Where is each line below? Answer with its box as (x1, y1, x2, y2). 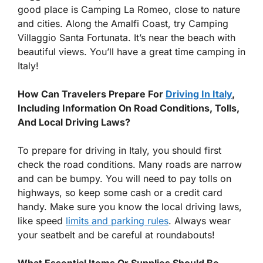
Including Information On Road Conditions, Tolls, (18, 102, 240, 114)
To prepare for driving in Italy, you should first (18, 144, 221, 156)
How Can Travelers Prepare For (18, 87, 166, 100)
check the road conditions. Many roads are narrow (18, 158, 242, 170)
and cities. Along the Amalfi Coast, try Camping (18, 17, 228, 29)
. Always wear (168, 214, 231, 227)
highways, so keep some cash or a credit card (18, 186, 222, 198)
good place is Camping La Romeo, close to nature (18, 3, 240, 15)
